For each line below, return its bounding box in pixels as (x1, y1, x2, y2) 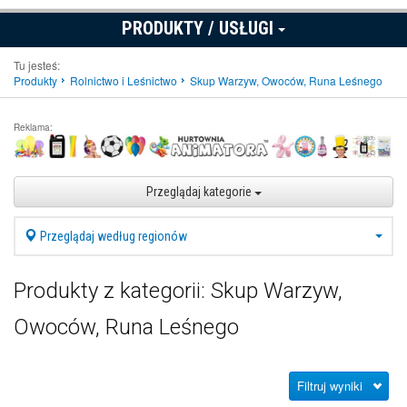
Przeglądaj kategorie (145, 184, 254, 200)
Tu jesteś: (14, 57, 60, 74)
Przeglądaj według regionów (37, 229, 187, 244)
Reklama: (14, 121, 53, 134)
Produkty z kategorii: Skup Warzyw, (14, 278, 342, 304)
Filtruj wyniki (297, 377, 362, 395)
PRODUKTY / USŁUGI (122, 17, 278, 40)
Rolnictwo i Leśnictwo (70, 73, 177, 89)
